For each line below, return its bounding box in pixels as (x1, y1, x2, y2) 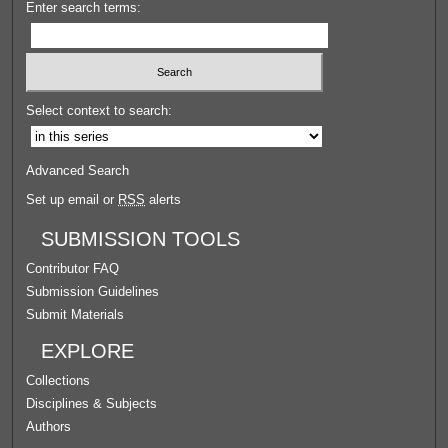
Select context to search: (26, 102, 173, 118)
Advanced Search (26, 162, 130, 178)
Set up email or (26, 191, 119, 207)
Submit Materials (26, 306, 125, 322)
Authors (26, 418, 72, 434)
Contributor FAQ (26, 260, 120, 276)
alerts (145, 191, 182, 207)
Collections (26, 372, 91, 388)
